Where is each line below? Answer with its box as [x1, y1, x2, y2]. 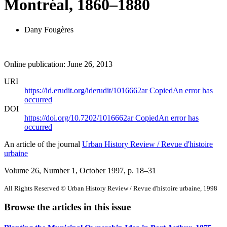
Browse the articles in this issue [4, 202, 131, 213]
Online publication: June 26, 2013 [4, 59, 112, 68]
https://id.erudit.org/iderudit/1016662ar [24, 86, 149, 95]
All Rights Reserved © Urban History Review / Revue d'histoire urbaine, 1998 [4, 184, 217, 192]
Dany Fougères [24, 25, 73, 34]
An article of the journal [4, 139, 82, 148]
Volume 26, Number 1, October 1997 [4, 166, 124, 175]
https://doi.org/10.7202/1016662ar [24, 113, 135, 122]
